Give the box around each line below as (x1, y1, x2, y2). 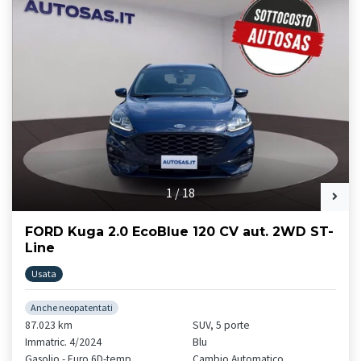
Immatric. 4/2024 (25, 334, 102, 349)
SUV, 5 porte (193, 317, 250, 332)
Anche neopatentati (31, 301, 114, 313)
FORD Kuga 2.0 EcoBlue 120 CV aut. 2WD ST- (25, 223, 334, 239)
